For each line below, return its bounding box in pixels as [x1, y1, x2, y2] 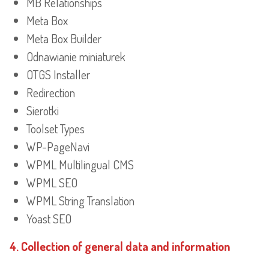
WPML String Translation [26, 193, 134, 209]
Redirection [26, 85, 75, 101]
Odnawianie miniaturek [26, 49, 125, 65]
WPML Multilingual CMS [26, 157, 134, 173]
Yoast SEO [26, 211, 71, 227]
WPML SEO [26, 175, 77, 191]
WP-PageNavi [26, 139, 89, 155]
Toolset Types [26, 121, 85, 137]
